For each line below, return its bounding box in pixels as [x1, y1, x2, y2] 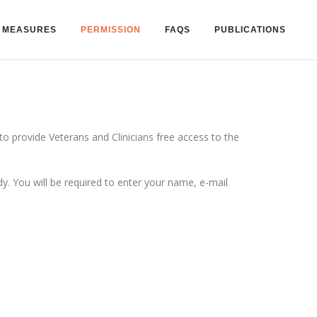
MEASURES [2, 25, 57, 35]
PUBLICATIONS [214, 25, 286, 35]
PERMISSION [81, 25, 141, 35]
